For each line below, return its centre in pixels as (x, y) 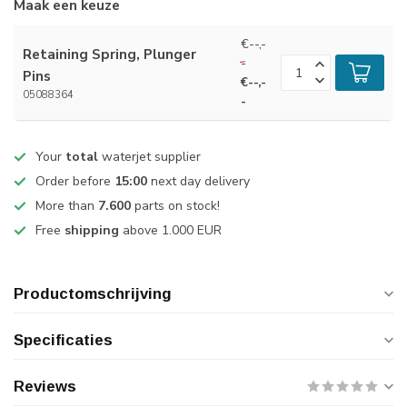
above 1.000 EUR (170, 230)
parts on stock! (175, 206)
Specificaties (63, 340)
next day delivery (199, 181)
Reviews (45, 387)
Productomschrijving (93, 294)
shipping (92, 230)
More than (67, 206)
